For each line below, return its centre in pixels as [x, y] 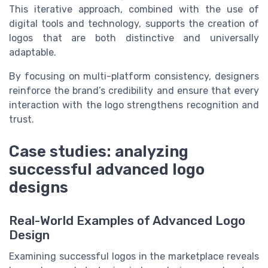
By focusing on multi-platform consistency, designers [134, 76]
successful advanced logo [107, 169]
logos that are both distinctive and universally [134, 38]
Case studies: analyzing [99, 151]
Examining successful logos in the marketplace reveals [134, 256]
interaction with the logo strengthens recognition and [134, 105]
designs [39, 187]
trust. [22, 119]
